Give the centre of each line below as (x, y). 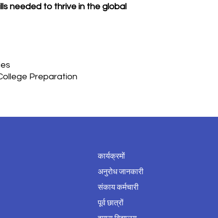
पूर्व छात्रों (111, 203)
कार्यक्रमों (111, 156)
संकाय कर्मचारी (118, 187)
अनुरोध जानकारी (121, 172)
